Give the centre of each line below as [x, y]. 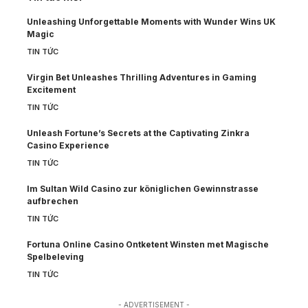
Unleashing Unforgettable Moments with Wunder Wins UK [151, 22]
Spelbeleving [55, 257]
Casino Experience [68, 146]
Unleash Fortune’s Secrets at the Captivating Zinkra [138, 133]
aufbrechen [53, 201]
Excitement [51, 90]
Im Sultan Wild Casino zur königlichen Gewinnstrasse [143, 189]
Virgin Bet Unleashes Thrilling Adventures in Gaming [142, 78]
